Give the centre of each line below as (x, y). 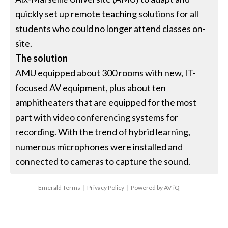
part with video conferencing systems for (97, 117)
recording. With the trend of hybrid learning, (103, 132)
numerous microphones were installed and (99, 146)
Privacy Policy (106, 187)
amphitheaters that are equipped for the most (106, 102)
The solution (42, 58)
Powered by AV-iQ (155, 187)
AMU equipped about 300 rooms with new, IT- (106, 73)
